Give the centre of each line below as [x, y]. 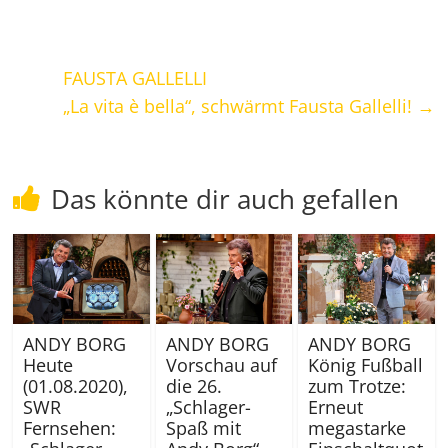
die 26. [193, 386]
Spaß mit [203, 428]
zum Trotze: [356, 386]
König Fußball [365, 365]
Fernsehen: [70, 428]
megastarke [356, 428]
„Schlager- [208, 407]
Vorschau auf [221, 365]
